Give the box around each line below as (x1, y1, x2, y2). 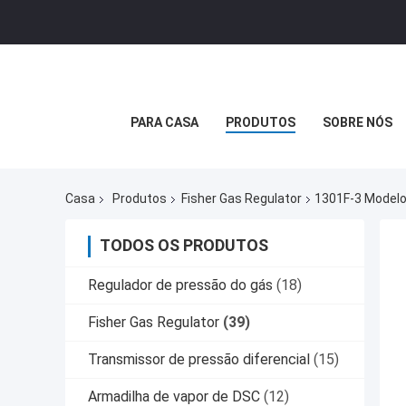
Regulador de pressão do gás (88, 276, 273, 295)
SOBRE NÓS (322, 115, 392, 130)
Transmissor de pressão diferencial (88, 351, 310, 369)
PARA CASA (130, 115, 198, 130)
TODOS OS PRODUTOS (100, 236, 268, 256)
